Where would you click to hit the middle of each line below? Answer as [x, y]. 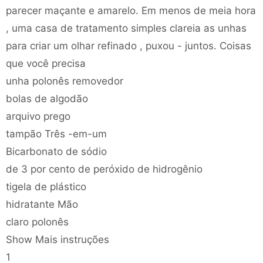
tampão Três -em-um [56, 134]
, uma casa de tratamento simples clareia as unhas [126, 28]
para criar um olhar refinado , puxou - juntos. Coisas [129, 46]
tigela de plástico [46, 187]
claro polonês [37, 222]
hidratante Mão [42, 204]
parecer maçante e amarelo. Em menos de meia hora [131, 11]
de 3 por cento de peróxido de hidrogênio [104, 169]
